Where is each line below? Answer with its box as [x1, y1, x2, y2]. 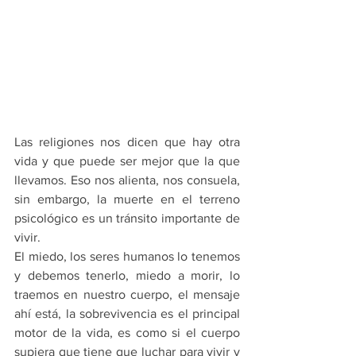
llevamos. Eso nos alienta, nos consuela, [14, 173, 240, 188]
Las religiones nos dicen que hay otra [14, 135, 240, 149]
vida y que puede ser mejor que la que [14, 154, 240, 168]
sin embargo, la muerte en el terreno [14, 192, 240, 207]
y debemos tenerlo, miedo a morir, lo [14, 269, 240, 283]
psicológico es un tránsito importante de [14, 211, 240, 226]
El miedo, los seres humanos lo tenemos [14, 250, 240, 264]
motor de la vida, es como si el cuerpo [14, 326, 240, 340]
